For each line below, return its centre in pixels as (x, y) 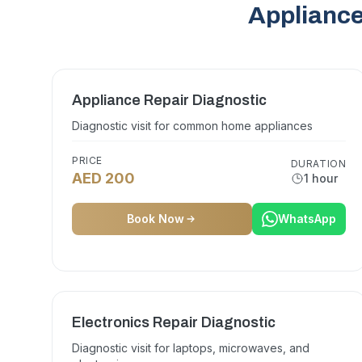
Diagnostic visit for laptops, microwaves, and (191, 348)
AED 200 (103, 178)
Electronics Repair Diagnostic (174, 322)
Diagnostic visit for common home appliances (192, 126)
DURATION (318, 164)
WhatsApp (307, 219)
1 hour (320, 178)
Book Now (156, 219)
